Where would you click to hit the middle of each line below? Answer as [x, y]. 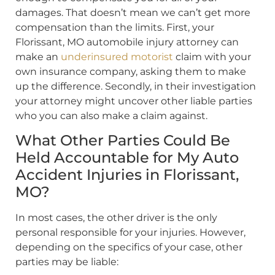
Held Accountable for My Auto [127, 158]
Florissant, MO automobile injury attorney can [127, 42]
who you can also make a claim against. [111, 115]
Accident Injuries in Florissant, [127, 175]
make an [38, 56]
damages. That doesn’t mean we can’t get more [133, 12]
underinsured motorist [117, 56]
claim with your [212, 56]
